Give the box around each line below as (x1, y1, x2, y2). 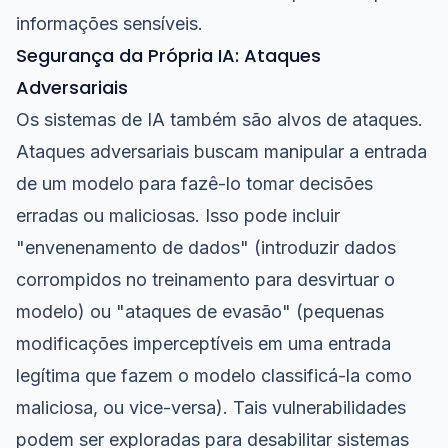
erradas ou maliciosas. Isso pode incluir (16, 205, 340, 226)
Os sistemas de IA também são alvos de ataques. (16, 109, 423, 130)
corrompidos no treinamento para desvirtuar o (16, 269, 395, 290)
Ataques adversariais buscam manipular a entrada (16, 141, 427, 162)
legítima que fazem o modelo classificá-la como (16, 365, 412, 386)
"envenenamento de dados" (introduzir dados (16, 237, 396, 258)
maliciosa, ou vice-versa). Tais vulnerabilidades (16, 397, 406, 418)
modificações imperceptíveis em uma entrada (16, 333, 391, 354)
